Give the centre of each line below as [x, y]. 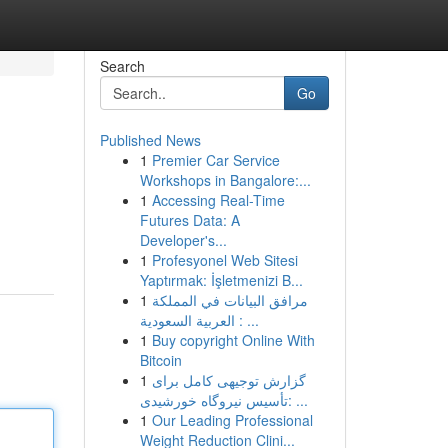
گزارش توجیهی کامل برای [228, 380]
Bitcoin [160, 360]
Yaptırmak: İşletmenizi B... [221, 280]
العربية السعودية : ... [246, 320]
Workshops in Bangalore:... [225, 180]
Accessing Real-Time [218, 200]
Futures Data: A [189, 220]
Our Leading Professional [232, 420]
